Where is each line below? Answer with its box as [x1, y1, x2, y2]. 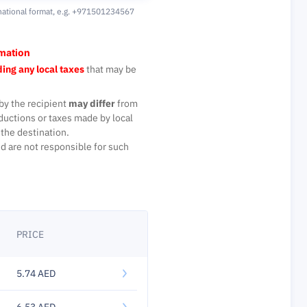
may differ [69, 97, 115, 110]
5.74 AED [16, 267, 56, 280]
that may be [84, 63, 136, 75]
